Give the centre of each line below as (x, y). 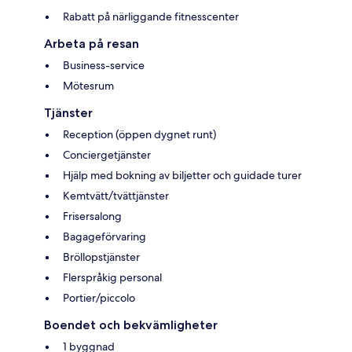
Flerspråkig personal (112, 278)
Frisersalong (92, 216)
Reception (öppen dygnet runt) (139, 135)
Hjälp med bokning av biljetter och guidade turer (182, 176)
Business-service (104, 66)
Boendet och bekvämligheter (131, 325)
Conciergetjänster (107, 155)
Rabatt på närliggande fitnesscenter (151, 17)
